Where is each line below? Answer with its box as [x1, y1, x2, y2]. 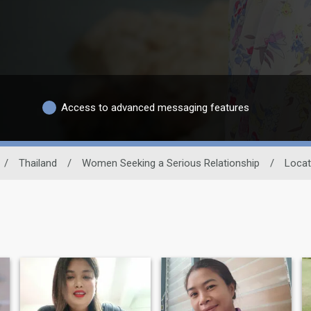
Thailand [18, 156, 57, 169]
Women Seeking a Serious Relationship [81, 156, 260, 169]
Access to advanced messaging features [61, 101, 249, 115]
